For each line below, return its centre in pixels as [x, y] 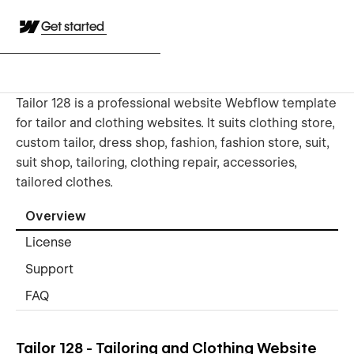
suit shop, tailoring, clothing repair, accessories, [156, 162]
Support [49, 269]
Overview [56, 217]
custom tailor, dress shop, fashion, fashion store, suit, [173, 142]
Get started [74, 26]
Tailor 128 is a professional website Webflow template [176, 103]
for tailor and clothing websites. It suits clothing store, [175, 122]
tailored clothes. [64, 182]
